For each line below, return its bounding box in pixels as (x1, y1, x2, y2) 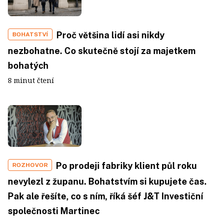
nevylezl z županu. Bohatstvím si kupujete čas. (8, 176, 207, 187)
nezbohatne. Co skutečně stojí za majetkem (8, 46, 195, 56)
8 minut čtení (8, 76, 54, 85)
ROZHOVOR (12, 161, 48, 168)
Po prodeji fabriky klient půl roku (56, 160, 197, 171)
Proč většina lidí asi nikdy (56, 30, 165, 41)
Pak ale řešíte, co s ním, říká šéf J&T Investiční (8, 191, 203, 201)
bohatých (8, 60, 49, 71)
